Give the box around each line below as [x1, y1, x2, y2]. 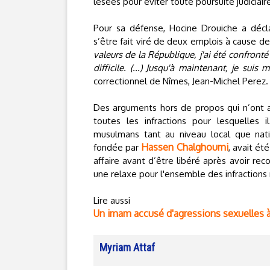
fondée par [93, 142, 142, 153]
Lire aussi [93, 195, 130, 206]
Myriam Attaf [99, 241, 155, 254]
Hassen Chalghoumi [141, 141, 228, 153]
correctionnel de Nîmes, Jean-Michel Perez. [93, 75, 268, 87]
